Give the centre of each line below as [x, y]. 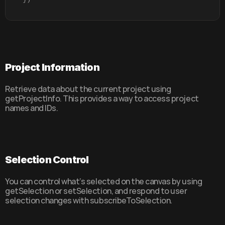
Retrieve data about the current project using [88, 89]
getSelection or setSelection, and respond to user [96, 191]
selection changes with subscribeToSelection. [89, 200]
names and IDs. [32, 108]
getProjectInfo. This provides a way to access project [102, 98]
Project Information [52, 67]
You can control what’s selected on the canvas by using [104, 181]
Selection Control [47, 160]
